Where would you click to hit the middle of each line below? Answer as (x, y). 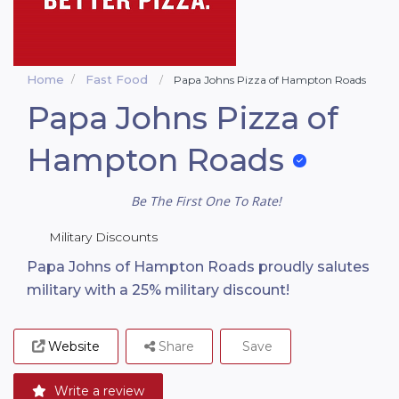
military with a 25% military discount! (158, 290)
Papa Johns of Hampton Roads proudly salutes (198, 267)
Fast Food (117, 79)
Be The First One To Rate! (206, 201)
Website (74, 347)
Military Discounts (103, 237)
